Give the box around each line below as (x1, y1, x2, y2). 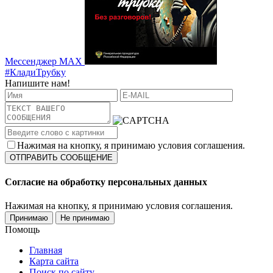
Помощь (5, 224, 40, 235)
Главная (29, 245, 62, 256)
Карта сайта (29, 256, 79, 267)
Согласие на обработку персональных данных (5, 177, 207, 188)
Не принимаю (60, 213, 110, 223)
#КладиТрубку (5, 66, 66, 77)
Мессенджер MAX (5, 55, 82, 66)
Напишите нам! (5, 77, 70, 88)
